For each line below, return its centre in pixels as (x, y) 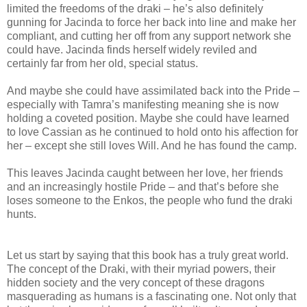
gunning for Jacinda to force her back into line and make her (151, 22)
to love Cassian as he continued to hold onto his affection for (152, 132)
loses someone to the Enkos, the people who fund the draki (150, 200)
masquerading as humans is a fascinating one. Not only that (151, 296)
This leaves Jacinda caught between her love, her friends (145, 173)
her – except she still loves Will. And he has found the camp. (152, 145)
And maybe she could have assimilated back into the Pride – (153, 90)
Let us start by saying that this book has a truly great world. (148, 255)
